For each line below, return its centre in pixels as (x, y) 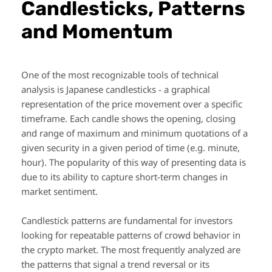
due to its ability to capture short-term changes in (124, 177)
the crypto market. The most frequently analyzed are (131, 250)
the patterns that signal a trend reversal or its (115, 264)
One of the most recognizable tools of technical (120, 75)
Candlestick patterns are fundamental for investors (127, 221)
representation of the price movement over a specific (132, 104)
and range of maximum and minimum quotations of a (134, 133)
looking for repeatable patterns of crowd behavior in (131, 235)
